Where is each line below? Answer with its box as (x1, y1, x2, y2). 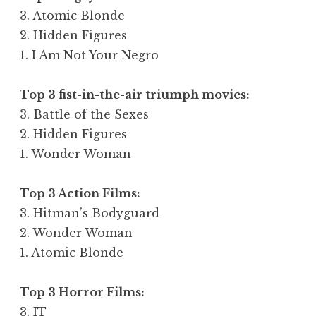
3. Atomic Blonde (20, 8, 125, 23)
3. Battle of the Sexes (20, 107, 149, 121)
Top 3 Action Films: (20, 186, 140, 200)
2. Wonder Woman (20, 225, 133, 240)
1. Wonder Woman (20, 146, 131, 161)
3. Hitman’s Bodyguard (20, 205, 159, 220)
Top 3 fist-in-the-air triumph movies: (20, 87, 250, 102)
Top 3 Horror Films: (20, 284, 145, 299)
